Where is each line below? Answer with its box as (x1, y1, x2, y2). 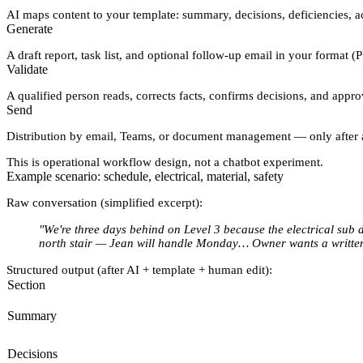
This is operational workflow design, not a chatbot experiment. (6, 156, 323, 169)
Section (7, 278, 45, 293)
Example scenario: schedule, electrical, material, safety (6, 169, 284, 184)
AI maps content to (6, 8, 106, 22)
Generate (6, 22, 53, 36)
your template (106, 8, 176, 22)
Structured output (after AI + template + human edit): (6, 263, 272, 277)
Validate (6, 62, 48, 77)
